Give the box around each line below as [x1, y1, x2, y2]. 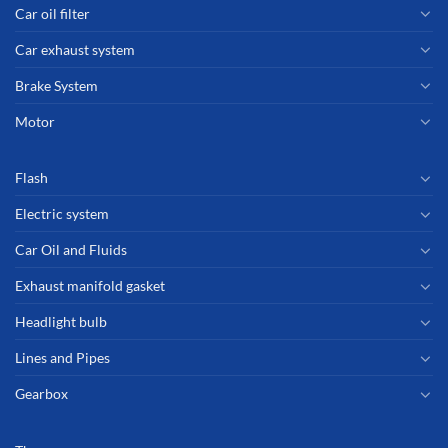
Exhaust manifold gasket [15, 277, 165, 295]
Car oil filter [15, 4, 90, 22]
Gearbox [15, 385, 68, 403]
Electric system [15, 205, 109, 223]
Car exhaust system [15, 40, 135, 58]
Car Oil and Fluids [15, 241, 127, 259]
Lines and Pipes [15, 349, 110, 367]
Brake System [15, 76, 98, 94]
